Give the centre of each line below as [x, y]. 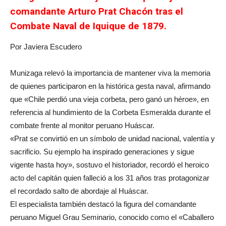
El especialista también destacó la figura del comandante [103, 204]
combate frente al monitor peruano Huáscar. [82, 125]
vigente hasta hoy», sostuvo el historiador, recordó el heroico [109, 164]
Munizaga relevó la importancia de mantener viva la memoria [110, 73]
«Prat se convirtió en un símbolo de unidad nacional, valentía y [112, 138]
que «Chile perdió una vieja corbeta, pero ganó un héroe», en [109, 99]
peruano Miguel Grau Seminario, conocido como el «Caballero [112, 217]
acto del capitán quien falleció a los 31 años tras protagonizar [110, 178]
